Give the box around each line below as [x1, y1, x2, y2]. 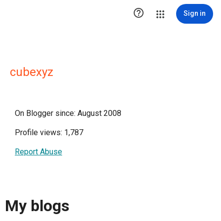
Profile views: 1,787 [15, 128, 83, 137]
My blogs [5, 196, 70, 216]
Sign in [184, 9, 206, 17]
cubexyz [10, 65, 53, 79]
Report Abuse [15, 147, 62, 156]
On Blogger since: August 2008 [15, 109, 121, 118]
